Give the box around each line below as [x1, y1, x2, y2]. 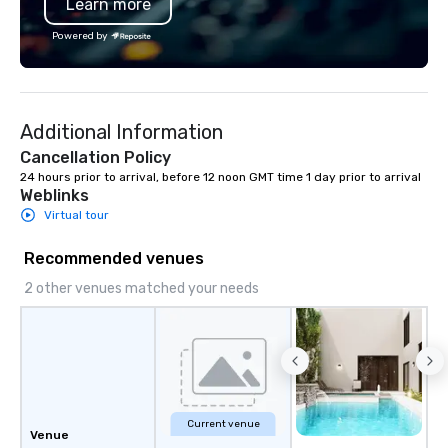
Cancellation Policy [20, 148, 171, 167]
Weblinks [20, 186, 89, 205]
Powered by [52, 30, 108, 42]
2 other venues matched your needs [24, 280, 259, 297]
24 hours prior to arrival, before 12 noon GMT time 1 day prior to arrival [20, 170, 421, 184]
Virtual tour [44, 208, 109, 222]
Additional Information [20, 120, 223, 144]
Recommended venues [24, 249, 204, 268]
